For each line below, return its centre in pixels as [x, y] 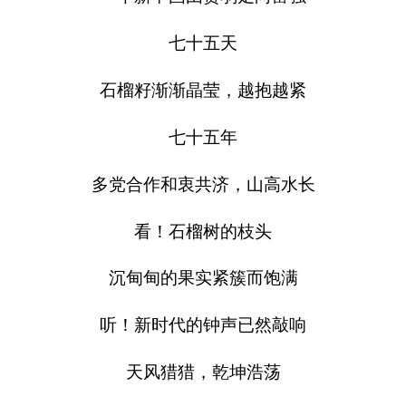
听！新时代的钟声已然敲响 [203, 325]
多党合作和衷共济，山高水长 [203, 184]
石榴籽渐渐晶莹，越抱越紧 [203, 90]
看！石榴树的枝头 [203, 231]
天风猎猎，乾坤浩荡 [203, 372]
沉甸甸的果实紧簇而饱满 [203, 278]
